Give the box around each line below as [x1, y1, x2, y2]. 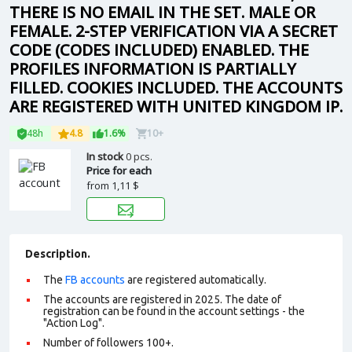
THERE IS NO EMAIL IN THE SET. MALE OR [9, 2, 315, 23]
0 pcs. [126, 149, 152, 163]
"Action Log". [43, 317, 104, 329]
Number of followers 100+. [43, 336, 174, 349]
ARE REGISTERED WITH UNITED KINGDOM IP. [9, 96, 343, 117]
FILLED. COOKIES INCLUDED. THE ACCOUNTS [9, 77, 343, 98]
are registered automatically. [125, 273, 266, 286]
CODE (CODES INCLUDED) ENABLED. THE [9, 39, 309, 60]
